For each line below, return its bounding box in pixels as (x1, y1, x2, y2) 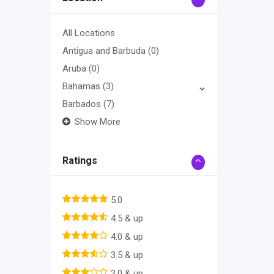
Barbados (62, 98, 103, 110)
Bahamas (62, 81, 103, 92)
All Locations (62, 28, 115, 39)
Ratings (62, 155, 97, 167)
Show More (75, 116, 120, 128)
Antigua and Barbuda (62, 45, 148, 57)
